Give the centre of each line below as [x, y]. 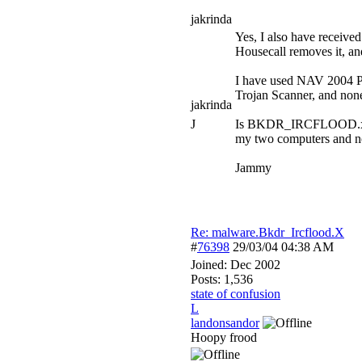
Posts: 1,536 [222, 279]
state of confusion [236, 294]
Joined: [210, 265]
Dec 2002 [255, 265]
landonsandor [225, 323]
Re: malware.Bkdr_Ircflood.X [267, 232]
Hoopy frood [224, 337]
